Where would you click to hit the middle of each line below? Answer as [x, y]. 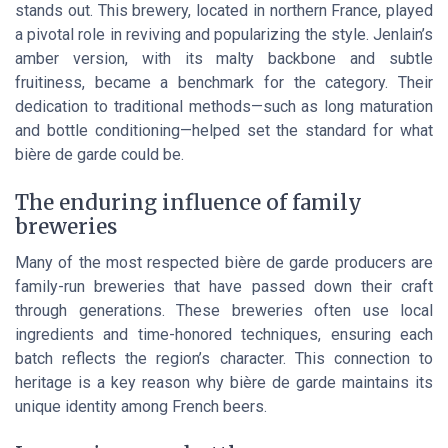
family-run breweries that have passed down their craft [224, 287]
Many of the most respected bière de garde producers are [224, 263]
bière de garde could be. [99, 154]
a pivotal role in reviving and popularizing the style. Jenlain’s [224, 34]
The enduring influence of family [188, 203]
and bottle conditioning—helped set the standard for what [224, 130]
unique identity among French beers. [141, 407]
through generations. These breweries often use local [224, 311]
